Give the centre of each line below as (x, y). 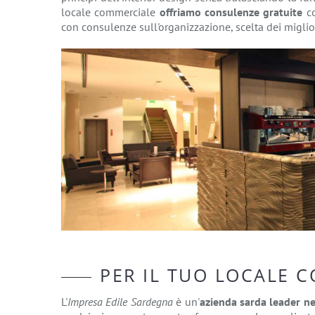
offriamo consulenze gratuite (231, 12)
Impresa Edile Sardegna (120, 302)
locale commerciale (110, 12)
